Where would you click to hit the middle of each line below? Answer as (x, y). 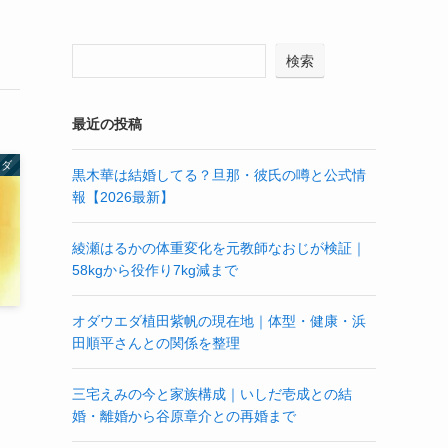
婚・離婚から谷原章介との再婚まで (184, 416)
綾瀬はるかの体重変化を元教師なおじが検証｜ (219, 248)
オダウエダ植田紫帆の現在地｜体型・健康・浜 (219, 321)
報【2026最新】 (123, 197)
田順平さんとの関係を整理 (156, 343)
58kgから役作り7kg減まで (155, 270)
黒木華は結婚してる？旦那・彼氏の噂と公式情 (219, 175)
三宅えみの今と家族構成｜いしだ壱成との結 (212, 394)
